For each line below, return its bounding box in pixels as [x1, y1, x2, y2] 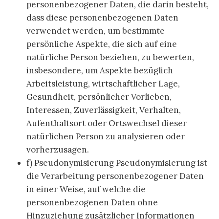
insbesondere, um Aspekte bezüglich [26, 65, 173, 76]
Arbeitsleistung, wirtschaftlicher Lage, [26, 78, 180, 89]
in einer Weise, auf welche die [26, 184, 146, 195]
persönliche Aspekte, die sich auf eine [26, 39, 177, 50]
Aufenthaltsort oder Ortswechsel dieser [26, 118, 187, 129]
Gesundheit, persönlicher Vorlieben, [26, 91, 172, 103]
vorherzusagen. [26, 144, 89, 155]
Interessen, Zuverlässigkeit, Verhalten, [26, 105, 181, 116]
